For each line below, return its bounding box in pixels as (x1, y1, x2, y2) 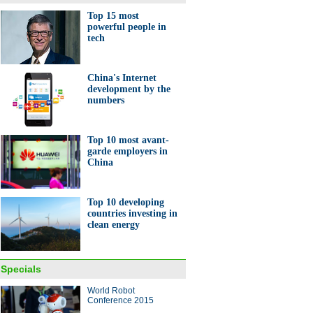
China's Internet (87, 73, 156, 83)
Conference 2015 (87, 296, 154, 305)
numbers (87, 95, 124, 105)
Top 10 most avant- (87, 135, 169, 145)
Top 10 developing (87, 197, 164, 208)
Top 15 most (87, 10, 139, 21)
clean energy (87, 219, 140, 230)
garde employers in (87, 146, 168, 156)
